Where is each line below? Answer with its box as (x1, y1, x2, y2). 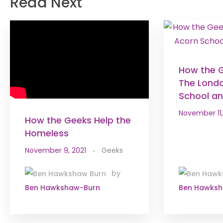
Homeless (25, 127, 69, 140)
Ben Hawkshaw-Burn (25, 183, 100, 193)
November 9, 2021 (25, 145, 86, 156)
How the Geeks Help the (25, 114, 131, 127)
